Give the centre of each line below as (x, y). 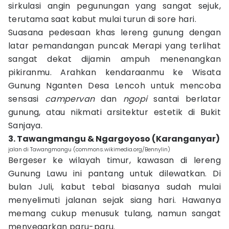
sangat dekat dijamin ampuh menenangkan (114, 59)
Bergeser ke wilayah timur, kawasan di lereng (114, 160)
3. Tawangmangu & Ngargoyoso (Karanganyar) (114, 139)
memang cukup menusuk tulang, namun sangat (114, 213)
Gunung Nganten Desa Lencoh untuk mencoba (114, 86)
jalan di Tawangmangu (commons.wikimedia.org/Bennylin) (89, 149)
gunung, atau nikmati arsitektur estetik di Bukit (114, 112)
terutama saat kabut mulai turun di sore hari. (102, 19)
